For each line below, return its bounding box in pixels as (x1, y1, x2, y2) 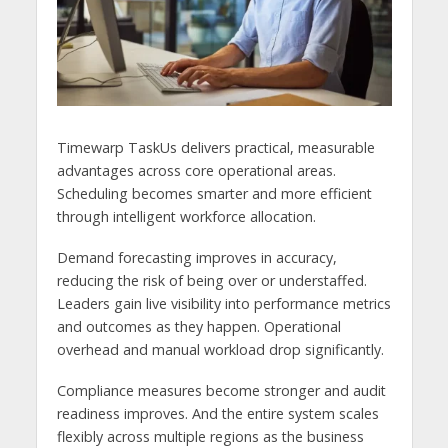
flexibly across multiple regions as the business (56, 426, 364, 446)
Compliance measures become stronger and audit (56, 380, 386, 400)
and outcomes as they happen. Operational (56, 316, 341, 336)
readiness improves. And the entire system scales (56, 403, 379, 423)
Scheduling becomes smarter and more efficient (56, 183, 372, 203)
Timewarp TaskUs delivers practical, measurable (56, 137, 375, 157)
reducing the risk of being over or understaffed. (56, 270, 367, 290)
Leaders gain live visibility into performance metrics (56, 293, 391, 313)
